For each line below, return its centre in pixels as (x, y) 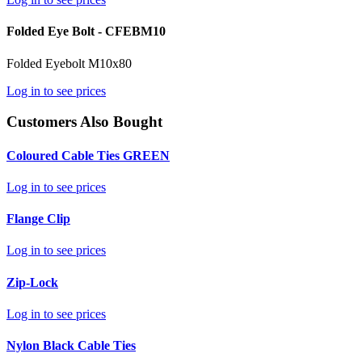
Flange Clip (38, 219)
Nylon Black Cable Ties (71, 346)
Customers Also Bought (84, 122)
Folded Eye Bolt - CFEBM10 (86, 32)
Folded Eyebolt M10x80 (69, 63)
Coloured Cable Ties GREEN (88, 155)
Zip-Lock (32, 282)
